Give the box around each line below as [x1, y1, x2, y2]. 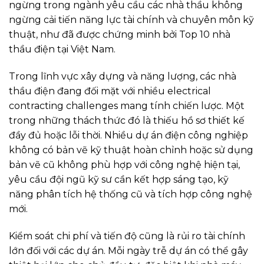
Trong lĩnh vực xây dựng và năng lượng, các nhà [9, 71, 236, 82]
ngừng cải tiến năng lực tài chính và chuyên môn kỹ [9, 14, 254, 26]
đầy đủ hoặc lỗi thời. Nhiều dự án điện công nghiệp [9, 130, 248, 141]
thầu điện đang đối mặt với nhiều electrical [9, 85, 211, 97]
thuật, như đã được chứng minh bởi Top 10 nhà [9, 29, 230, 41]
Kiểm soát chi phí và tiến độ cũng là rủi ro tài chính [9, 230, 245, 242]
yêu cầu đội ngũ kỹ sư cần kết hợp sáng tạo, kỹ [9, 174, 229, 186]
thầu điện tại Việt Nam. [9, 44, 115, 55]
